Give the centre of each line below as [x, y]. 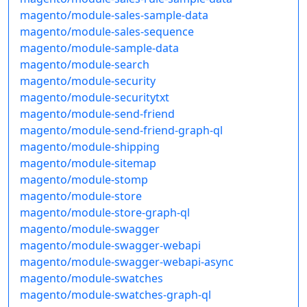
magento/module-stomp [84, 180]
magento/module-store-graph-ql [105, 213]
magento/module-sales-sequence [107, 32]
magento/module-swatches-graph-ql [115, 295]
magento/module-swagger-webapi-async [127, 262]
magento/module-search [85, 65]
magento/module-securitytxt [95, 98]
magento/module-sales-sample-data [114, 15]
